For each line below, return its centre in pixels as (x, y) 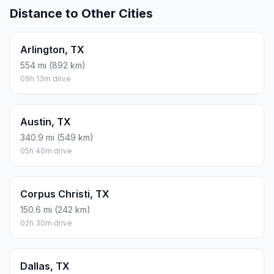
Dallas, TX (45, 266)
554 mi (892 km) (53, 65)
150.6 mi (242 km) (55, 210)
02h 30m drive (46, 223)
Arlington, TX (52, 50)
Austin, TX (46, 122)
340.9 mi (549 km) (57, 138)
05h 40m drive (46, 151)
